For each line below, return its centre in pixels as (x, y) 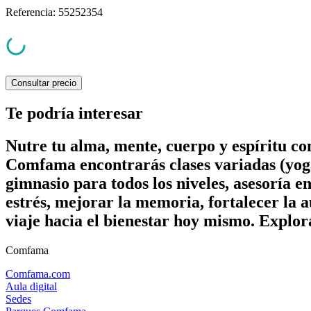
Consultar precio (44, 83)
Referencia (29, 12)
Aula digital (31, 286)
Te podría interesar (74, 114)
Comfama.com (38, 274)
